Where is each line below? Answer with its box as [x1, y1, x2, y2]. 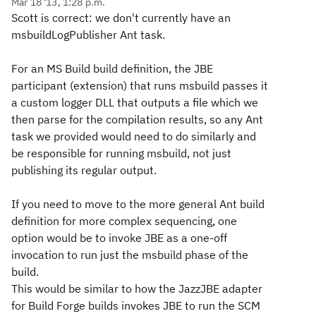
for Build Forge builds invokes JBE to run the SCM [11, 298, 260, 312]
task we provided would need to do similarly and [11, 129, 256, 143]
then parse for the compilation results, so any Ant [11, 112, 263, 126]
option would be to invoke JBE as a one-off [11, 231, 227, 245]
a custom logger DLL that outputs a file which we [11, 95, 258, 109]
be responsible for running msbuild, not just [11, 146, 231, 160]
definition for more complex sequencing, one [11, 214, 237, 228]
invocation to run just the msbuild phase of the [11, 248, 248, 262]
